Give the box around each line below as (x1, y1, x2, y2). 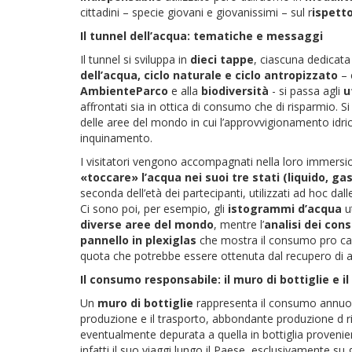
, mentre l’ (214, 216, 264, 232)
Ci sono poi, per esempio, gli (80, 200, 228, 216)
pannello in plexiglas (80, 232, 196, 247)
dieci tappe (190, 51, 254, 67)
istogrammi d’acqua (228, 200, 342, 216)
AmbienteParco (80, 82, 168, 98)
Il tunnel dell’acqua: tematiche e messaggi (80, 27, 323, 43)
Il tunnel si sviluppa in (80, 51, 190, 67)
